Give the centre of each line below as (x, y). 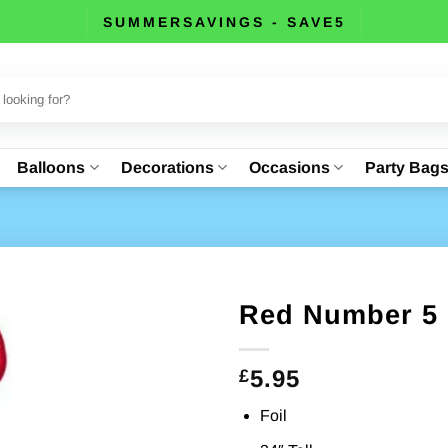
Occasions (289, 167)
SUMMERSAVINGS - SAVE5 (224, 21)
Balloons (51, 167)
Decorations (167, 167)
